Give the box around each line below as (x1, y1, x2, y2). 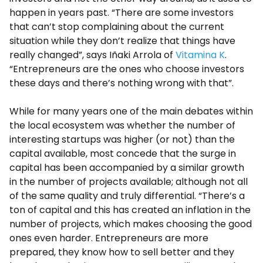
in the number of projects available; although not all (9, 174, 248, 188)
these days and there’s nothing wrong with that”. (9, 76, 234, 90)
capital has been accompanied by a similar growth (9, 160, 244, 174)
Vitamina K (176, 48, 225, 62)
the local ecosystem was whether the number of (9, 118, 235, 132)
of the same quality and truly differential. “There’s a (9, 188, 245, 203)
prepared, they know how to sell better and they (9, 245, 234, 259)
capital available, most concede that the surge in (9, 146, 236, 160)
